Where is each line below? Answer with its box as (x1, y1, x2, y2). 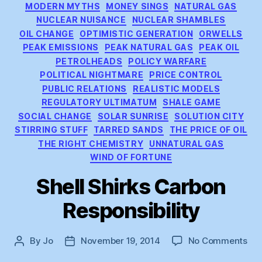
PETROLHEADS (55, 56, 123, 66)
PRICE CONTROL (149, 70, 222, 80)
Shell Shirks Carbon (36, 173, 226, 199)
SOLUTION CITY (174, 111, 244, 121)
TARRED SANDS (94, 125, 164, 135)
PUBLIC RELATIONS (42, 83, 127, 94)
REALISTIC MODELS (133, 83, 220, 94)
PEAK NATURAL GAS (104, 42, 194, 52)
